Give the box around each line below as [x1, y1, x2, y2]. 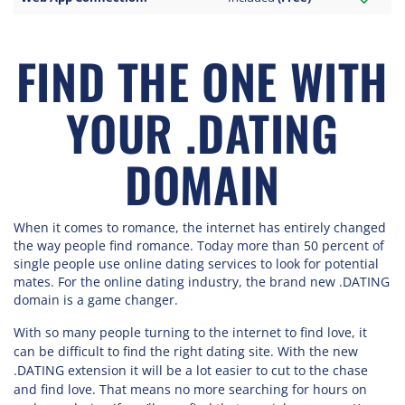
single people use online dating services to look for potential [14, 255, 379, 272]
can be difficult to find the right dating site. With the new [14, 343, 358, 360]
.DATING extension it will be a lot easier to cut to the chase [14, 362, 368, 379]
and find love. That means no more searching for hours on [14, 381, 367, 398]
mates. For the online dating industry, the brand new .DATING [14, 273, 390, 290]
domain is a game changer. [14, 291, 178, 308]
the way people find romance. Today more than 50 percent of [14, 237, 384, 254]
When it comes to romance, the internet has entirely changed [14, 219, 386, 236]
